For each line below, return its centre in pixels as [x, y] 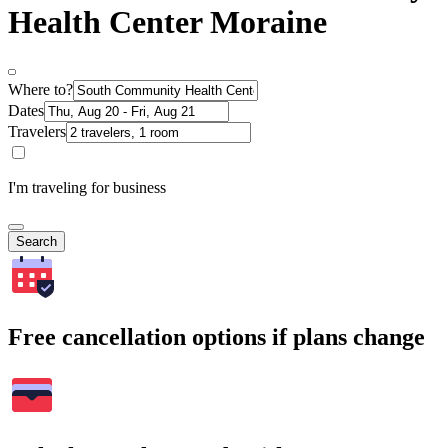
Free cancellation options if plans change [216, 337]
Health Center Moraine [167, 21]
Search [36, 242]
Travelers [37, 132]
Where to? [40, 90]
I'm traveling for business [87, 188]
